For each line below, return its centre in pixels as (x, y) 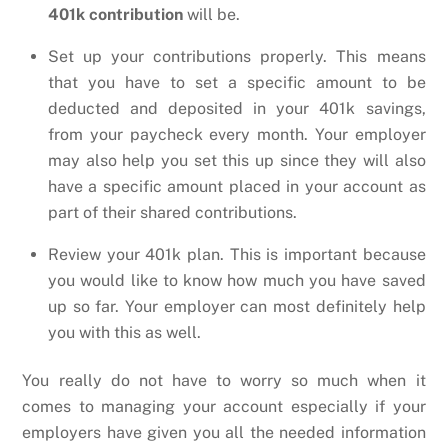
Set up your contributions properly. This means (237, 56)
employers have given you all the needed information (224, 433)
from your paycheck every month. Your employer (237, 134)
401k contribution (115, 14)
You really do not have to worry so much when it (224, 381)
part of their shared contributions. (172, 212)
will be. (211, 14)
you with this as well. (124, 332)
